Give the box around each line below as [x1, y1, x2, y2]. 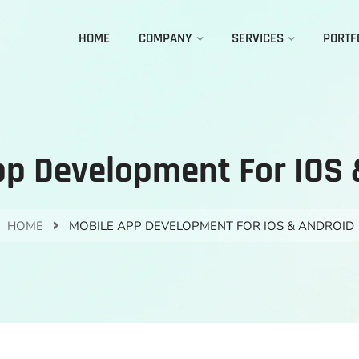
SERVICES [232, 30, 284, 47]
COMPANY [139, 30, 192, 47]
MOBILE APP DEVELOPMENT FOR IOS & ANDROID [69, 218, 354, 234]
